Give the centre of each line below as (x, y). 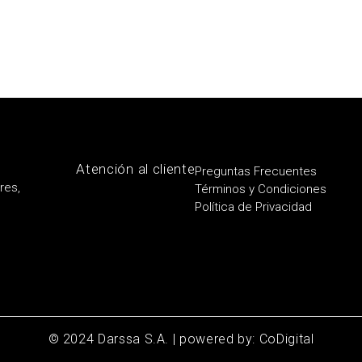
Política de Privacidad (254, 206)
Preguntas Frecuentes (256, 171)
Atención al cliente (136, 168)
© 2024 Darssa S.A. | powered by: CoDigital (181, 339)
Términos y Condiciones (261, 189)
